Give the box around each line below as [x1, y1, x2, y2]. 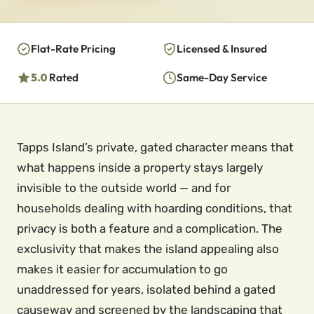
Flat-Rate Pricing [31, 42, 116, 55]
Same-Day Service [177, 71, 267, 84]
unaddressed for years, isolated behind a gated [17, 282, 275, 296]
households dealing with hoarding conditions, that [17, 201, 292, 215]
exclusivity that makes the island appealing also [17, 242, 279, 256]
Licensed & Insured [177, 42, 267, 55]
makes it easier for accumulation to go [17, 262, 228, 276]
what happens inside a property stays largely [17, 161, 263, 175]
